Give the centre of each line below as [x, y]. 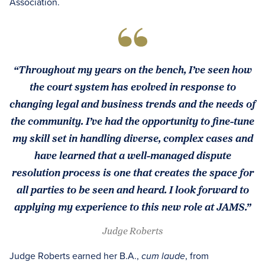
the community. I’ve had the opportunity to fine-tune [132, 121]
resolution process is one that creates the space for [132, 172]
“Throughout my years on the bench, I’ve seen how [132, 69]
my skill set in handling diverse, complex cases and [132, 138]
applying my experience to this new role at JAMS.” [132, 206]
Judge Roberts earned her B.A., [75, 256]
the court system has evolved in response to [132, 86]
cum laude [163, 256]
